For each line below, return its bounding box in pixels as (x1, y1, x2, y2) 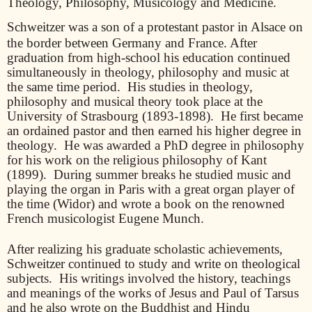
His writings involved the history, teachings (59, 270, 290, 286)
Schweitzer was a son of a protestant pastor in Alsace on (7, 19, 303, 34)
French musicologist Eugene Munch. (7, 210, 204, 226)
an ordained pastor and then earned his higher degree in (7, 123, 302, 138)
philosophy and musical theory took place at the (7, 93, 263, 109)
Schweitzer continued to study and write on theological (7, 256, 300, 271)
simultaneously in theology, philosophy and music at (7, 64, 289, 79)
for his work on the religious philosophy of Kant (7, 152, 267, 167)
